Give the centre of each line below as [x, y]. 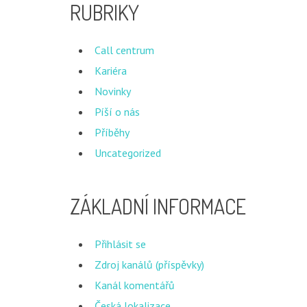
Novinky [113, 91]
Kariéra [111, 71]
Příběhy [112, 132]
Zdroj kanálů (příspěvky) [149, 265]
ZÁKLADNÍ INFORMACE [158, 206]
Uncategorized [128, 153]
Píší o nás [117, 112]
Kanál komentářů [135, 285]
